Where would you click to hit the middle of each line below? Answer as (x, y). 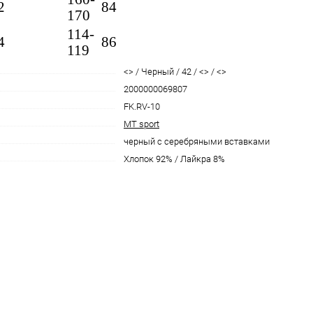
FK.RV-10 (142, 107)
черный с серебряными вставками (197, 141)
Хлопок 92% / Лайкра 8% (174, 159)
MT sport (141, 124)
